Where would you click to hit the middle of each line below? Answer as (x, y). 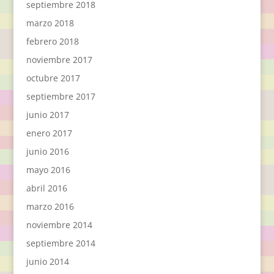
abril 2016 (46, 188)
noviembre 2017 (59, 59)
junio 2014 (47, 261)
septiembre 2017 (61, 96)
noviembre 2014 (59, 224)
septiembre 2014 (61, 243)
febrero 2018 (52, 41)
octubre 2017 (53, 78)
